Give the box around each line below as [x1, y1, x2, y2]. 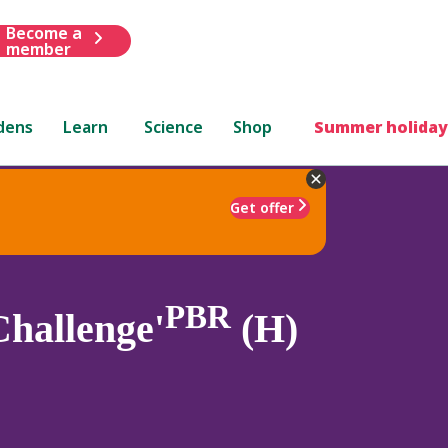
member [5, 37, 71, 60]
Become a [5, 21, 82, 44]
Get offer [230, 197, 294, 217]
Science [144, 115, 204, 138]
